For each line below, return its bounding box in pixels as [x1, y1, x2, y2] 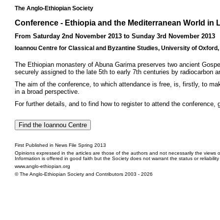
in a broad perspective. [15, 88, 80, 95]
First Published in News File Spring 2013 [15, 142, 106, 148]
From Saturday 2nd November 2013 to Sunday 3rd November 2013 [15, 32, 215, 40]
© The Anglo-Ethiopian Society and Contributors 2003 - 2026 [15, 171, 153, 177]
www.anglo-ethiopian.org [15, 164, 70, 169]
